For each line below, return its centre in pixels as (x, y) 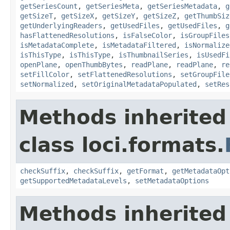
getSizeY (119, 16)
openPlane (39, 64)
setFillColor (45, 74)
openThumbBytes (94, 64)
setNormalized (47, 84)
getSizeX (78, 16)
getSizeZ (160, 16)
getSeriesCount (49, 6)
